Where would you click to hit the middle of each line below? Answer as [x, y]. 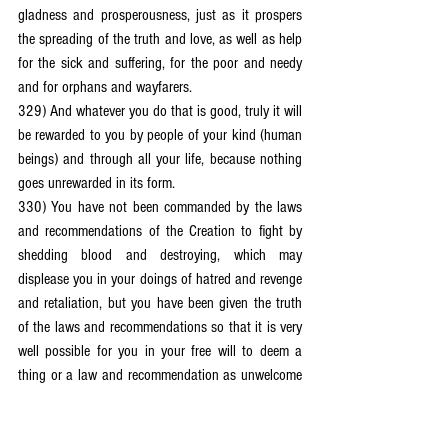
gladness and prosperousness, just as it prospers [160, 15]
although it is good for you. [93, 399]
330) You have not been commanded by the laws [160, 207]
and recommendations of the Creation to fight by [160, 231]
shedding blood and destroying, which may [160, 255]
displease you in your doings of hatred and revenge [160, 279]
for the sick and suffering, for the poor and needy [160, 63]
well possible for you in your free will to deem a [160, 351]
